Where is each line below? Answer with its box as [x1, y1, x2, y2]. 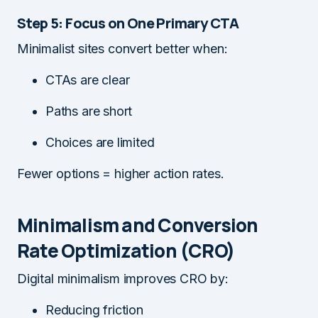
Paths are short [45, 103, 133, 119]
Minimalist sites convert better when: [17, 40, 228, 56]
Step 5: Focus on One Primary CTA [17, 13, 239, 33]
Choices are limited [45, 134, 155, 150]
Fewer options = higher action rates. [17, 165, 224, 181]
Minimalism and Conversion [17, 212, 258, 238]
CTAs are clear [45, 72, 130, 87]
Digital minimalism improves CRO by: [17, 270, 229, 286]
